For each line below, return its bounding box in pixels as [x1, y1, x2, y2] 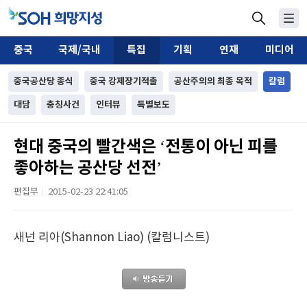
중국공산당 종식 [14, 76, 73, 87]
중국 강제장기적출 [90, 76, 158, 87]
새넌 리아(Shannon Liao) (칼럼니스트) [14, 231, 210, 245]
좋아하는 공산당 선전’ [14, 158, 162, 178]
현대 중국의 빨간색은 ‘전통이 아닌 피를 [14, 137, 278, 157]
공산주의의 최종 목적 [174, 76, 252, 87]
